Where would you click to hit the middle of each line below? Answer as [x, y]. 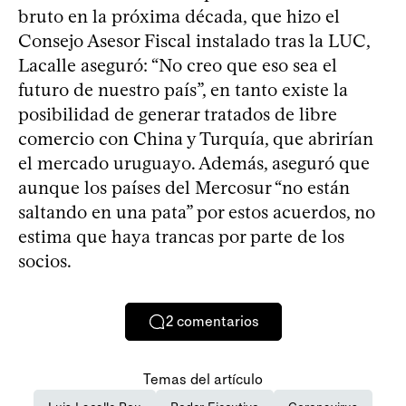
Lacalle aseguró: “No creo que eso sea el [178, 65]
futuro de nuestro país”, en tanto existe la [183, 89]
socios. [45, 261]
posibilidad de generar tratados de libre [178, 114]
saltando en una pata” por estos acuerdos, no [197, 212]
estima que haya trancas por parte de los [181, 236]
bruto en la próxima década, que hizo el [179, 16]
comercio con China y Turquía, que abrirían [196, 138]
